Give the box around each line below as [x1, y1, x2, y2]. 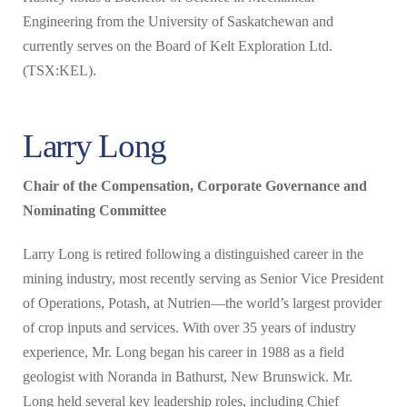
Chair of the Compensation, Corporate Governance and [23, 178, 367, 194]
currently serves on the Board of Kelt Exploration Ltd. [23, 38, 333, 55]
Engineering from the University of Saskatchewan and [23, 14, 333, 30]
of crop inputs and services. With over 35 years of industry [23, 320, 356, 336]
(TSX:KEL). [23, 63, 96, 79]
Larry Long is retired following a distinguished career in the [23, 246, 363, 263]
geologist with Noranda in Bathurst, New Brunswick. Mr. [23, 369, 352, 385]
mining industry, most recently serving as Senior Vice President [23, 271, 383, 287]
